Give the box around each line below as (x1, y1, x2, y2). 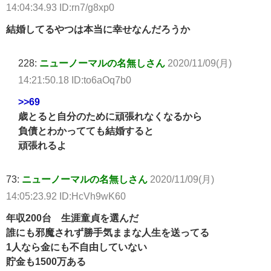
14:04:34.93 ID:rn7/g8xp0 (6, 2, 114, 13)
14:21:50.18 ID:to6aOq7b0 (18, 75, 131, 85)
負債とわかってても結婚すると (18, 126, 154, 136)
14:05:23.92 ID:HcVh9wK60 (6, 191, 126, 201)
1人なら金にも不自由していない (6, 242, 147, 252)
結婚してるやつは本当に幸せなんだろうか (6, 24, 190, 34)
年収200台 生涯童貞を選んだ (6, 213, 139, 223)
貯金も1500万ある (6, 256, 86, 267)
